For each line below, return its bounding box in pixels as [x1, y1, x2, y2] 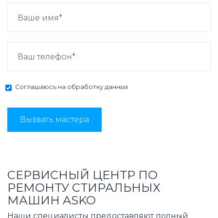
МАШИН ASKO [7, 193, 96, 208]
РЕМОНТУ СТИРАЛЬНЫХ [7, 181, 161, 195]
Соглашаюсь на [15, 83, 67, 91]
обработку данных [67, 83, 128, 91]
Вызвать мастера [20, 115, 89, 125]
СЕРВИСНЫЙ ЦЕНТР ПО [7, 168, 158, 182]
